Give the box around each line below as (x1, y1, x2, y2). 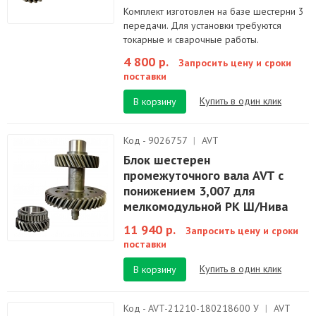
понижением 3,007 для (123, 183, 255, 199)
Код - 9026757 (123, 134, 190, 147)
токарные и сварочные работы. (123, 33, 259, 46)
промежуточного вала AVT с (123, 167, 284, 183)
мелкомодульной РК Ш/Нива (123, 198, 288, 214)
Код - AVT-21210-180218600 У (123, 302, 262, 315)
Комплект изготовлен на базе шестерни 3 (123, 5, 304, 18)
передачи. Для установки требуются (123, 19, 281, 32)
